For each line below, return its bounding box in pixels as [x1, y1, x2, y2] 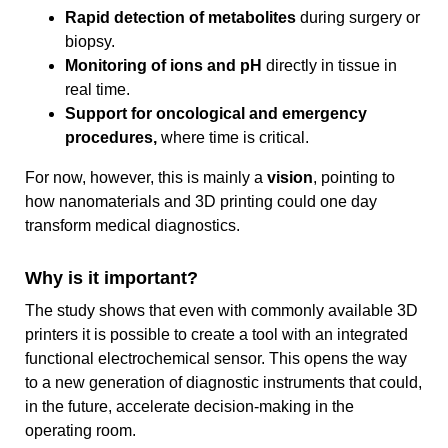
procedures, [65, 129, 157, 147]
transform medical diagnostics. [25, 217, 240, 235]
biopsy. [65, 33, 115, 51]
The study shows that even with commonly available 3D [25, 302, 418, 320]
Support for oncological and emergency [65, 105, 367, 123]
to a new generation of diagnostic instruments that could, [25, 374, 422, 392]
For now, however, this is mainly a [25, 169, 267, 187]
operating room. [25, 422, 136, 440]
